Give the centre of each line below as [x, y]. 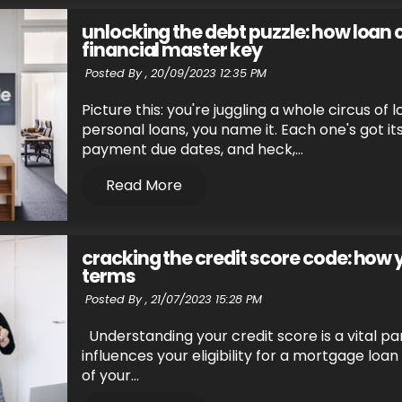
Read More [144, 186]
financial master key [171, 49]
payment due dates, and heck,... [192, 150]
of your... [110, 376]
